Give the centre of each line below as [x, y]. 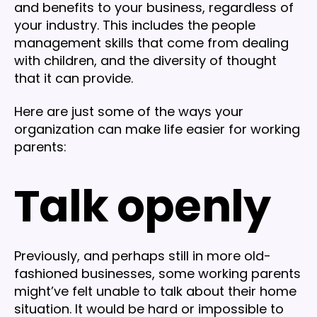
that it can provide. [74, 78]
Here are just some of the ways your [129, 112]
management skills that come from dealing [151, 42]
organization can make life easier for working [157, 129]
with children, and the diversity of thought [145, 60]
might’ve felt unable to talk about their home [155, 292]
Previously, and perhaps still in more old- [143, 256]
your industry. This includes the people [135, 25]
